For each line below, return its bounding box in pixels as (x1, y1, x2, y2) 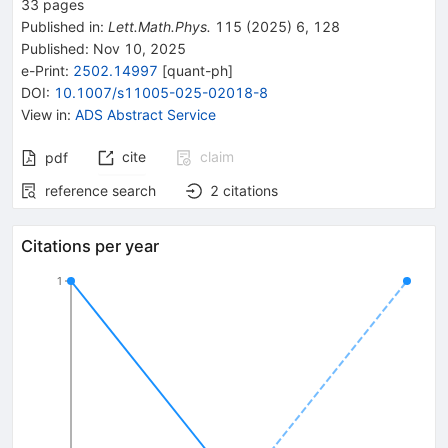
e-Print (21, 61, 65, 79)
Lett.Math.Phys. (108, 17, 211, 35)
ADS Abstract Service (75, 105, 216, 123)
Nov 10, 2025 (89, 39, 186, 57)
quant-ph (167, 61, 228, 79)
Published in (21, 17, 100, 35)
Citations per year (21, 235, 159, 256)
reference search (45, 181, 156, 199)
